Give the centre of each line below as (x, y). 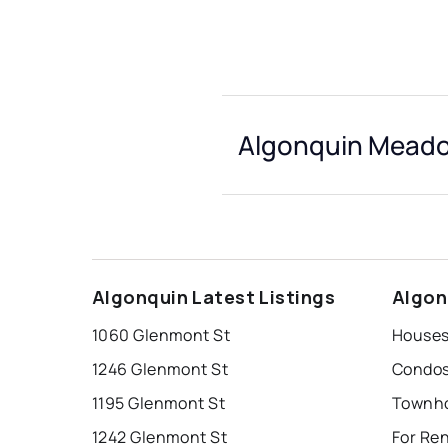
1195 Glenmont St (159, 403)
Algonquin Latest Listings (213, 297)
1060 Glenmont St (161, 335)
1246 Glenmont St (160, 369)
